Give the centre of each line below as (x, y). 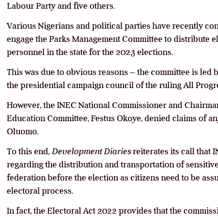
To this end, (29, 152)
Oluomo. (23, 132)
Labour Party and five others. (61, 6)
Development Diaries (91, 152)
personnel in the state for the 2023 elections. (90, 52)
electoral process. (40, 191)
